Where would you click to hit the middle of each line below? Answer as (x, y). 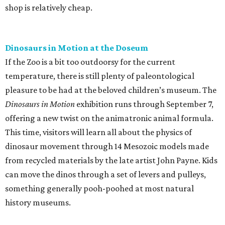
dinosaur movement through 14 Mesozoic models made (107, 146)
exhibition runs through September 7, (144, 104)
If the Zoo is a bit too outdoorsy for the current (90, 62)
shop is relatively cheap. (49, 8)
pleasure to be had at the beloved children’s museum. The (111, 90)
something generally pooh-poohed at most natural (99, 189)
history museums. (38, 203)
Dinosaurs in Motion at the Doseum (77, 48)
